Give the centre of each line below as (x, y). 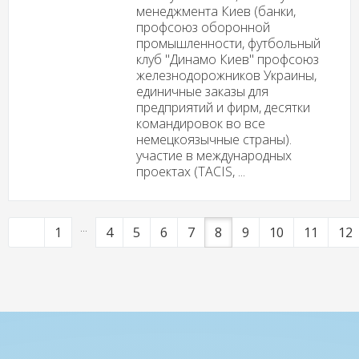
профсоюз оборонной (203, 27)
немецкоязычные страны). (214, 139)
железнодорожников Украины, (226, 75)
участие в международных (214, 155)
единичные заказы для (202, 91)
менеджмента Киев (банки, (216, 11)
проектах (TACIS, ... (190, 171)
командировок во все (200, 123)
